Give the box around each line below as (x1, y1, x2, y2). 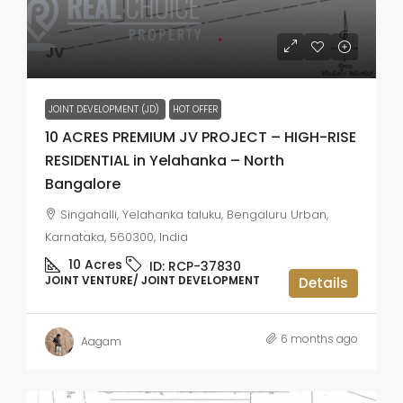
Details (299, 273, 348, 292)
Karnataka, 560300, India (45, 228, 188, 246)
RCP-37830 (168, 256, 241, 275)
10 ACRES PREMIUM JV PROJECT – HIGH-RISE (45, 126, 356, 148)
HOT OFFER (173, 102, 218, 116)
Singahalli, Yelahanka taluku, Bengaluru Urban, (60, 205, 328, 223)
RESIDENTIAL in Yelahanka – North (45, 149, 284, 171)
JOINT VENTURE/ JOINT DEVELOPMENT (45, 272, 260, 288)
